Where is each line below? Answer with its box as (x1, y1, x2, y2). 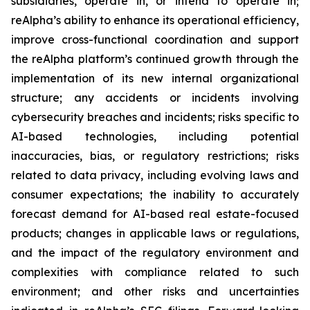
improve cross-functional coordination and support (11, 33, 299, 46)
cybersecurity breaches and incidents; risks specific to (11, 110, 299, 124)
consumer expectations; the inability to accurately (11, 188, 299, 201)
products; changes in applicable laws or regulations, (11, 226, 299, 240)
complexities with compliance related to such (11, 265, 299, 279)
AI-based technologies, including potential (11, 129, 299, 143)
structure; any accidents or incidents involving (11, 91, 299, 104)
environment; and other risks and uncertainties (11, 284, 299, 298)
